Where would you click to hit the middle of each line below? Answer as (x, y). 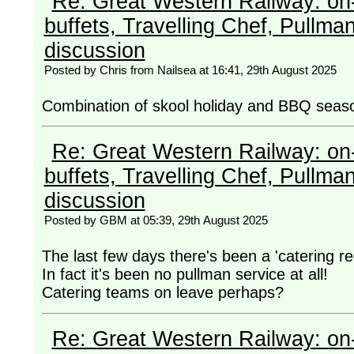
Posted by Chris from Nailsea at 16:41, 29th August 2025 (190, 70)
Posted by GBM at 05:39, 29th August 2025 (156, 220)
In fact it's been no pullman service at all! (185, 275)
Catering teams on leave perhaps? (162, 293)
